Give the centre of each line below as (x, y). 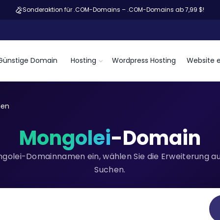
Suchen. (110, 170)
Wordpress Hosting (144, 60)
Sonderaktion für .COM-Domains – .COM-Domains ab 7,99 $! (113, 10)
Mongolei (65, 138)
